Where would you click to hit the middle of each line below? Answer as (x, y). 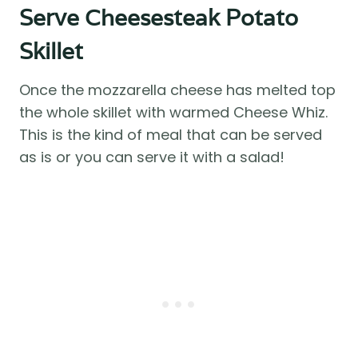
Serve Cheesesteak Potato (159, 18)
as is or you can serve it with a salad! (152, 157)
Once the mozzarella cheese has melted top (177, 90)
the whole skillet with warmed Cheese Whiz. (173, 113)
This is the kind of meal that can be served (171, 135)
